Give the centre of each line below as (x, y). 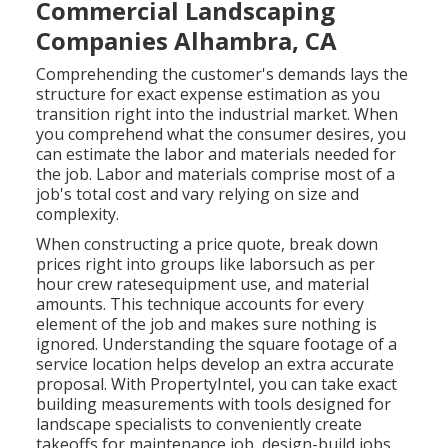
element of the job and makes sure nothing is (207, 324)
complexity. (78, 214)
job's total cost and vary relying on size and (198, 194)
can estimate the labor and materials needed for (216, 154)
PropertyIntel (199, 384)
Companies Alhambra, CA (187, 41)
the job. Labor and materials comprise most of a (216, 174)
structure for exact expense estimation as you (208, 94)
